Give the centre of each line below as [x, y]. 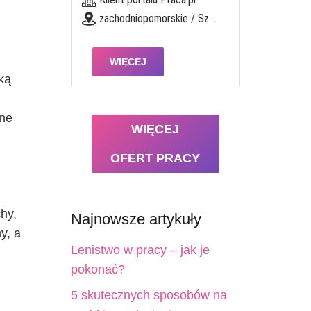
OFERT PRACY [155, 158]
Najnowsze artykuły [136, 219]
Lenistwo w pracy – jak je [140, 250]
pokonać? [98, 269]
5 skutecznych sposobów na [149, 295]
